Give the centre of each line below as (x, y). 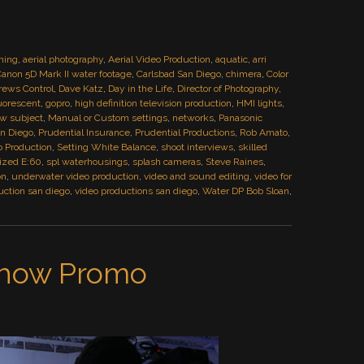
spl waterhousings (87, 162)
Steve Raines (234, 162)
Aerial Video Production (159, 59)
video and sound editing (197, 176)
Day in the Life (140, 89)
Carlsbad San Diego (179, 74)
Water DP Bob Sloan (246, 191)
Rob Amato (264, 132)
